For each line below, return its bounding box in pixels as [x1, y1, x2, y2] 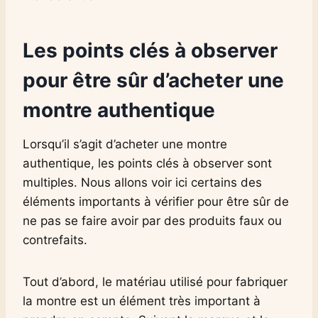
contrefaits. [23, 232, 87, 247]
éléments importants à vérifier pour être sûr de [23, 194, 289, 209]
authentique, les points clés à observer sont [23, 155, 272, 170]
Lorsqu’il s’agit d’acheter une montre [23, 136, 227, 151]
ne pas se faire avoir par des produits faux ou [23, 213, 282, 228]
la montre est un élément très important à [23, 293, 261, 308]
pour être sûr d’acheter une [23, 67, 284, 92]
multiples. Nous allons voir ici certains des [23, 175, 262, 190]
